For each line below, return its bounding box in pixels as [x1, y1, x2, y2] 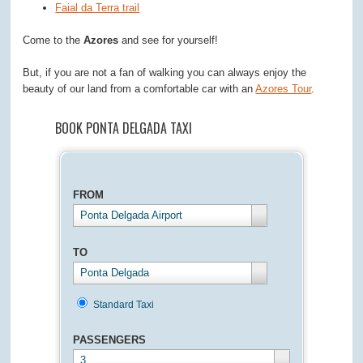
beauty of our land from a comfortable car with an [23, 83, 256, 95]
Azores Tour [255, 83, 312, 95]
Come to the [23, 34, 84, 46]
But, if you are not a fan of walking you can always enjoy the [23, 66, 307, 79]
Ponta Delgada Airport [79, 209, 182, 221]
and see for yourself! [118, 34, 219, 46]
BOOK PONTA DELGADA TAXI [54, 118, 192, 138]
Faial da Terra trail [55, 2, 140, 14]
